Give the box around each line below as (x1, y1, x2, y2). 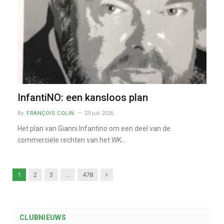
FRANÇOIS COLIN (26, 110, 74, 117)
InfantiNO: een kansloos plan (17, 91, 148, 104)
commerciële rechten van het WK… (17, 136, 126, 144)
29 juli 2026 (84, 110, 113, 117)
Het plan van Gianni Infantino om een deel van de (17, 124, 170, 133)
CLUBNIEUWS (19, 213, 66, 222)
